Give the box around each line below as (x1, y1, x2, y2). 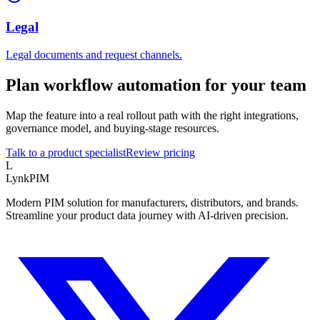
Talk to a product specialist (6, 146, 126, 159)
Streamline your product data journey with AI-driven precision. (6, 209, 289, 221)
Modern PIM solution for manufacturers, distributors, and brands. (6, 196, 299, 209)
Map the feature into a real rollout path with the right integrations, (6, 109, 299, 121)
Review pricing (126, 146, 195, 159)
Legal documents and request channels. (6, 48, 182, 61)
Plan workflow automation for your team (6, 75, 306, 94)
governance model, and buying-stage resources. (6, 121, 219, 134)
